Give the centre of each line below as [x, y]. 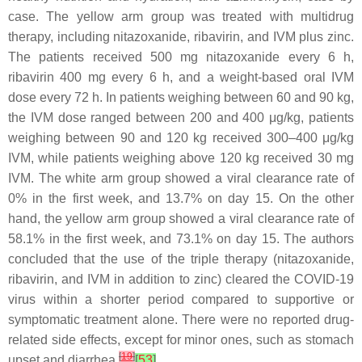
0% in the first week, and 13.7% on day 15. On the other [181, 198]
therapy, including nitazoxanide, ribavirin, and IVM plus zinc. [181, 37]
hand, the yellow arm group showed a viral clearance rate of [181, 219]
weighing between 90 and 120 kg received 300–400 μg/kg [181, 138]
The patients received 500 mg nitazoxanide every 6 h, [181, 57]
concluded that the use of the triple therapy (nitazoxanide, [181, 259]
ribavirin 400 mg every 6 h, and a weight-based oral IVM [181, 77]
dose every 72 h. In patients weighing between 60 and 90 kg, [181, 97]
